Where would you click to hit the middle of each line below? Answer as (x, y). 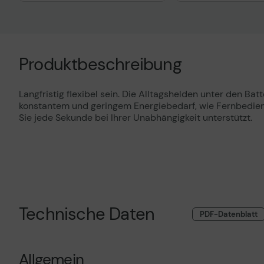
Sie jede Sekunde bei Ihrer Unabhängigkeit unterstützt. (136, 118)
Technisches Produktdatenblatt (98, 33)
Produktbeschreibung (100, 64)
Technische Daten (87, 214)
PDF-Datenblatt (229, 214)
